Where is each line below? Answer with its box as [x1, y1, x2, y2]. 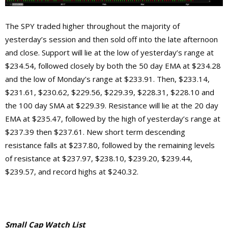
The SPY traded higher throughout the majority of [5, 20, 180, 31]
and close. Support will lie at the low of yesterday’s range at [5, 47, 214, 58]
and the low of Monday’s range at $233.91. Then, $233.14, [5, 73, 210, 84]
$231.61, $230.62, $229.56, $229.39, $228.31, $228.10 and [5, 87, 214, 97]
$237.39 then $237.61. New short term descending [5, 126, 185, 137]
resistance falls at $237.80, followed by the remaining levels [5, 139, 215, 150]
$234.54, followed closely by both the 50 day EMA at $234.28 [5, 60, 221, 71]
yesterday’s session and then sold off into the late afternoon [5, 34, 218, 44]
